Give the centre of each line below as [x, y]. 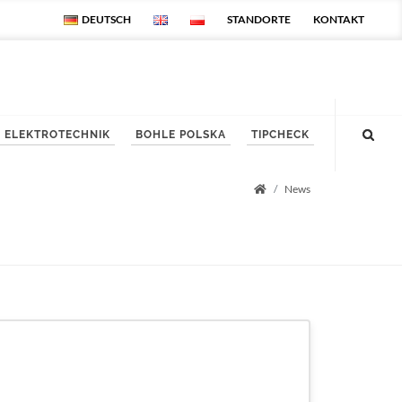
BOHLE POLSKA [181, 134]
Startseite [288, 198]
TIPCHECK [280, 134]
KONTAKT [339, 19]
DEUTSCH [105, 19]
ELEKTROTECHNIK [57, 134]
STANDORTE [259, 19]
